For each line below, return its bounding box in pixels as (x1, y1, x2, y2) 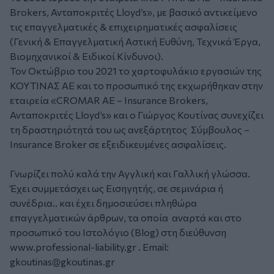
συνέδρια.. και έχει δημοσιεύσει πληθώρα (10, 197, 197, 209)
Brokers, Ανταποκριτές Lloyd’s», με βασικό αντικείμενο (10, 6, 257, 18)
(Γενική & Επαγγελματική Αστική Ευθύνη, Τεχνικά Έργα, (10, 35, 261, 48)
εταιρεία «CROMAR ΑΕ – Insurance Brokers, (10, 94, 208, 106)
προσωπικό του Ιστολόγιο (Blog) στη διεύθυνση (10, 226, 226, 239)
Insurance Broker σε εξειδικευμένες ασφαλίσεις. (10, 138, 226, 150)
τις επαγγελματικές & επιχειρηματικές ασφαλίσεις (10, 21, 237, 33)
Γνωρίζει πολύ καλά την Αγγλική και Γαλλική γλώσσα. (10, 168, 250, 180)
